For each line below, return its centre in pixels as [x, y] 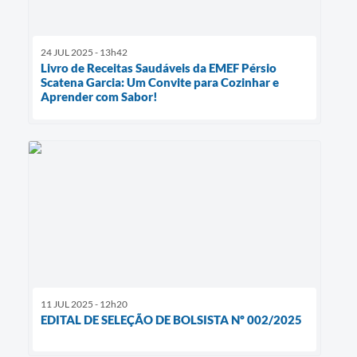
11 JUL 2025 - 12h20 [84, 304]
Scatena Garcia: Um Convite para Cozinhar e [160, 82]
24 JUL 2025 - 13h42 [84, 53]
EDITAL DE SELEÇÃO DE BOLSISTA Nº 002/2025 [171, 320]
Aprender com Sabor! [99, 97]
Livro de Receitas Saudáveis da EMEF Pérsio [159, 68]
